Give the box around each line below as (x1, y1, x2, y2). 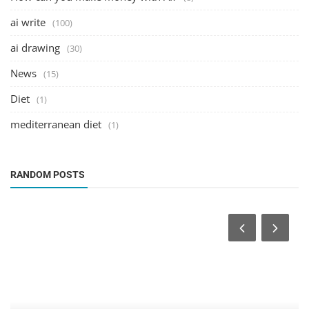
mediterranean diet (10, 117, 101, 132)
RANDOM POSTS (10, 169, 85, 181)
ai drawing (10, 41, 60, 55)
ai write (10, 15, 46, 30)
